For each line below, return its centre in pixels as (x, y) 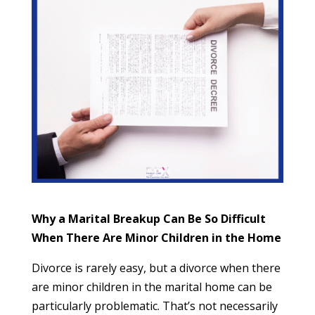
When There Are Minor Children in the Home (156, 237)
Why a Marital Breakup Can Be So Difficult (148, 218)
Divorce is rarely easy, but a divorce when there (156, 268)
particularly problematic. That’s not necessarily (154, 306)
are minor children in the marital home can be (152, 287)
